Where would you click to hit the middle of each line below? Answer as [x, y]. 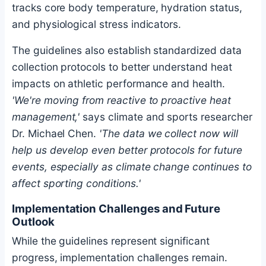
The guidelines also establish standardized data [127, 50]
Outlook [33, 222]
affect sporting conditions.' [76, 183]
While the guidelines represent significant [111, 241]
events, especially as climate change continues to [132, 167]
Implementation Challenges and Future [116, 209]
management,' [46, 117]
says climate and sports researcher [166, 117]
